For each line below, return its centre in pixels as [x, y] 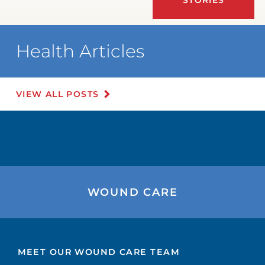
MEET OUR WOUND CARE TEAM [98, 252]
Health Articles [80, 51]
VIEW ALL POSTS [57, 94]
